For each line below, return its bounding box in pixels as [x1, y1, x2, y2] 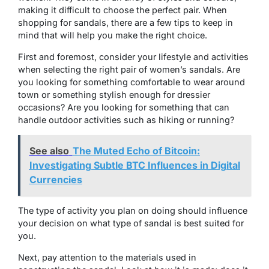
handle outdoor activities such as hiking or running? [18, 114, 234, 125]
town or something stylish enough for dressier [18, 89, 210, 100]
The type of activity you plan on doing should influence [18, 205, 247, 216]
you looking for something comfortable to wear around [18, 76, 245, 87]
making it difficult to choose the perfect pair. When [18, 4, 227, 15]
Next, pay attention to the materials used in [18, 252, 196, 262]
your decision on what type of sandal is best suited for [18, 218, 244, 228]
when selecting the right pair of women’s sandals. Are [18, 64, 240, 74]
